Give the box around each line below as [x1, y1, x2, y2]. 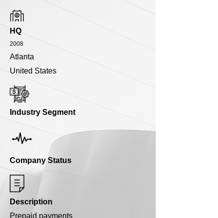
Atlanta [10, 53, 34, 61]
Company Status [10, 156, 72, 165]
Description [10, 198, 53, 206]
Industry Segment [10, 108, 75, 117]
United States [10, 67, 56, 75]
